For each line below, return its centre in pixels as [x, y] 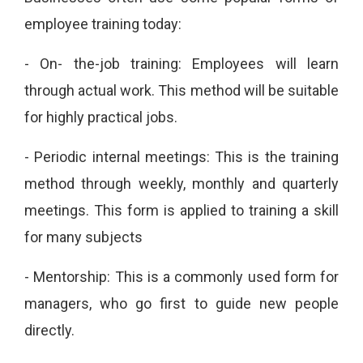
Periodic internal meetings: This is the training [187, 157]
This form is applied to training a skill [216, 211]
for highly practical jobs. [101, 117]
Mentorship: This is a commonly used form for [186, 277]
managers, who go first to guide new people [181, 304]
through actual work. [92, 91]
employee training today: [103, 24]
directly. [49, 331]
